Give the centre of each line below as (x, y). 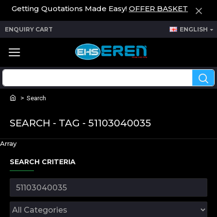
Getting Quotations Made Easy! (70, 8)
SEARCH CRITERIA (43, 162)
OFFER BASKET (158, 8)
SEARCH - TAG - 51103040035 (80, 123)
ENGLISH (194, 29)
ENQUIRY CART (29, 29)
